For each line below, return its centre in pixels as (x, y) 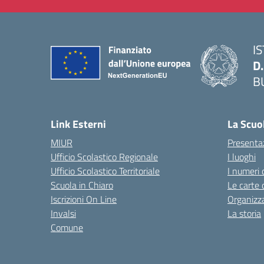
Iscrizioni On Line (84, 199)
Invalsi (63, 213)
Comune (67, 227)
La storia (244, 213)
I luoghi (242, 157)
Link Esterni (78, 124)
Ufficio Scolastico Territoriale (105, 171)
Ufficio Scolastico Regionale (104, 157)
